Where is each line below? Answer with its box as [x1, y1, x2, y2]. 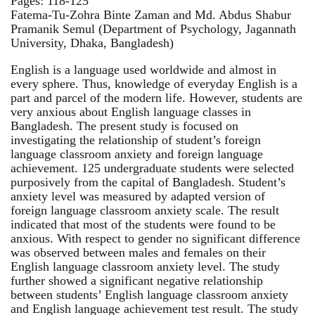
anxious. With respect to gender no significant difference [11, 231, 300, 245]
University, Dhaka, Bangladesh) [11, 35, 174, 50]
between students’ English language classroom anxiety [11, 287, 288, 302]
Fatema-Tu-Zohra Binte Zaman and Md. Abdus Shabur [11, 7, 291, 22]
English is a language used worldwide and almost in [11, 62, 276, 77]
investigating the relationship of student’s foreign [11, 132, 261, 147]
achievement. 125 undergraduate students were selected [11, 160, 294, 175]
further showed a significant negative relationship [11, 273, 263, 288]
